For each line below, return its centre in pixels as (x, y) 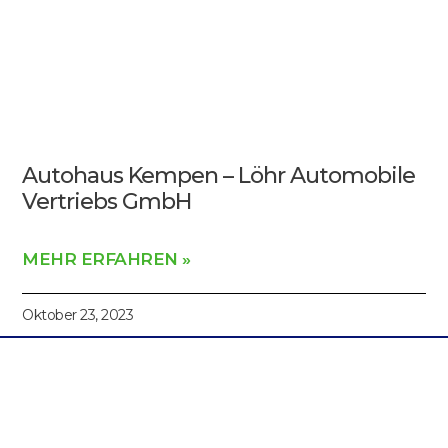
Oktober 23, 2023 (78, 314)
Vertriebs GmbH (107, 201)
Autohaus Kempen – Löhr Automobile (219, 175)
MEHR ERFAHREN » (106, 258)
